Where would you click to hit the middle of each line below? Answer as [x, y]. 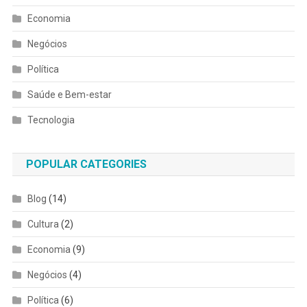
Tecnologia [51, 120]
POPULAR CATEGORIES [86, 164]
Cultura [43, 224]
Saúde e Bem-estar [69, 95]
